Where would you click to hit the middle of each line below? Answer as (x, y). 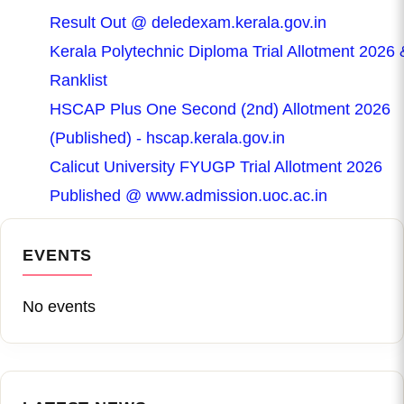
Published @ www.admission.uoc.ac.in (189, 195)
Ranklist (79, 80)
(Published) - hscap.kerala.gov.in (168, 138)
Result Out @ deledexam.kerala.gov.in (188, 22)
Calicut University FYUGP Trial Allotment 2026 (216, 166)
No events (59, 306)
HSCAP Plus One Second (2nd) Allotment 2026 (220, 109)
